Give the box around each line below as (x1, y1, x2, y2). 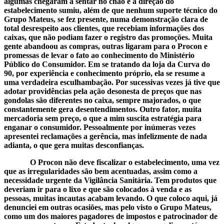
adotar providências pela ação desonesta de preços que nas (4, 86, 201, 95)
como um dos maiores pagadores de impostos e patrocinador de (4, 211, 217, 220)
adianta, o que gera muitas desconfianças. (4, 140, 144, 149)
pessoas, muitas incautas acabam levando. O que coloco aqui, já (4, 193, 217, 202)
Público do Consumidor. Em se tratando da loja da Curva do (4, 59, 210, 68)
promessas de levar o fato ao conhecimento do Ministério (4, 50, 194, 59)
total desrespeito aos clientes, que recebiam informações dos (4, 23, 204, 32)
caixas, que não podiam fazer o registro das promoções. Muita (4, 32, 212, 41)
